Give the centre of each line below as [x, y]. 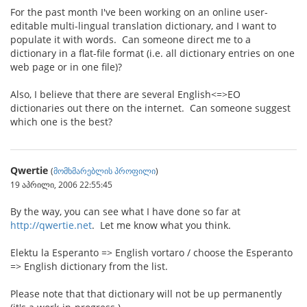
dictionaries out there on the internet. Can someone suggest [150, 108]
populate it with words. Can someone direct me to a [131, 39]
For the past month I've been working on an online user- [139, 12]
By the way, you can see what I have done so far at [125, 211]
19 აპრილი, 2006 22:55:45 [61, 184]
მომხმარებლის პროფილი [105, 171]
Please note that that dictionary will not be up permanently [146, 294]
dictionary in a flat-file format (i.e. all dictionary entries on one [152, 53]
